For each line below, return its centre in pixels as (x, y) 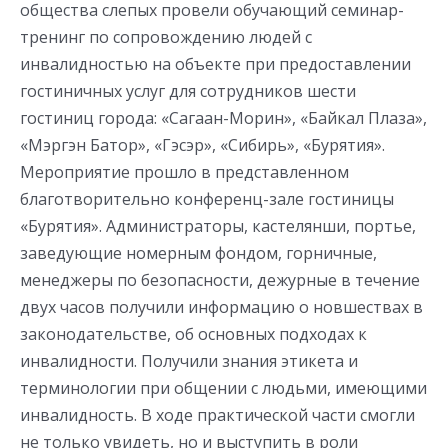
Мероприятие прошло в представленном (184, 172)
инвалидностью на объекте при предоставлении (215, 64)
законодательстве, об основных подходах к (193, 334)
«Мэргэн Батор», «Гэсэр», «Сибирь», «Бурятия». (202, 145)
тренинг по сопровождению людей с (166, 37)
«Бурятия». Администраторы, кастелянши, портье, (218, 226)
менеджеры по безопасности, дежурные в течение (220, 280)
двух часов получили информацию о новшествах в (221, 307)
